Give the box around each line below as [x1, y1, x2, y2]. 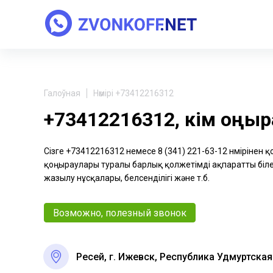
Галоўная [44, 88, 80, 98]
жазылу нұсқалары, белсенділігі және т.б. [44, 173, 210, 183]
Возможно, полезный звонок [53, 207, 186, 219]
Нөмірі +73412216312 [93, 88, 174, 98]
